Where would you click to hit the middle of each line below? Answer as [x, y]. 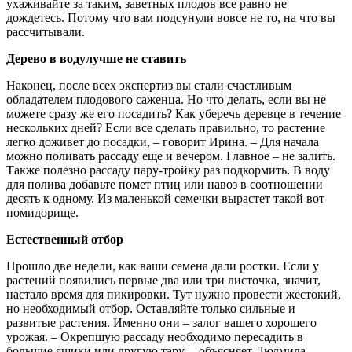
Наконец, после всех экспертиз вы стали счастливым [149, 86]
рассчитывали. [46, 32]
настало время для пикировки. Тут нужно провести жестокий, [174, 295]
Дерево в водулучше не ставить [96, 59]
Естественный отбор [65, 240]
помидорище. [42, 213]
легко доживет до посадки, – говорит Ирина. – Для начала [163, 142]
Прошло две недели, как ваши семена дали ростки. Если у [163, 266]
